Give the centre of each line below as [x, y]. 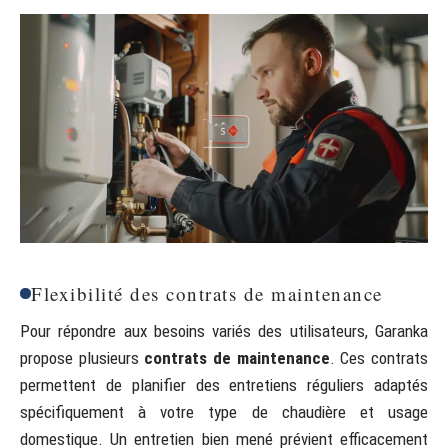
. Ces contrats [379, 357]
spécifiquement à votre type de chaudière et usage [224, 411]
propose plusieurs [82, 357]
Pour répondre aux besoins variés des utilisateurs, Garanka [224, 330]
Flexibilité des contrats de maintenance [207, 293]
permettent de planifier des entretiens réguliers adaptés [224, 384]
